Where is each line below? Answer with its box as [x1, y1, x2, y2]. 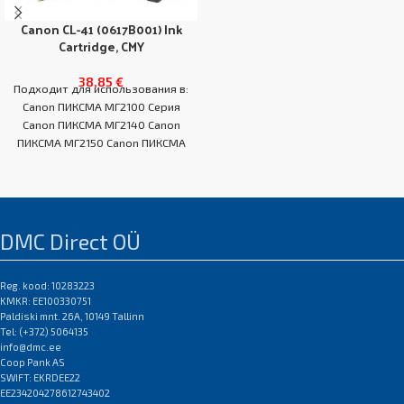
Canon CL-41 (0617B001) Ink [20, 18, 182, 41]
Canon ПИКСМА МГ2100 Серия [22, 99, 180, 114]
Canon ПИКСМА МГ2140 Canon [22, 117, 180, 132]
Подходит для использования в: [14, 81, 188, 96]
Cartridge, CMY [58, 35, 144, 58]
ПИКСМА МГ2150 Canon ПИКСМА [16, 135, 186, 150]
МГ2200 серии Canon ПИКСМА [22, 153, 180, 168]
